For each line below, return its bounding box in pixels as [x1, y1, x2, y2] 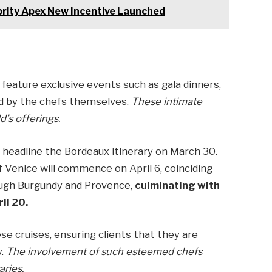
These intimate [131, 95, 203, 107]
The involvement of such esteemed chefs [6, 245, 203, 258]
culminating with [135, 178, 220, 191]
